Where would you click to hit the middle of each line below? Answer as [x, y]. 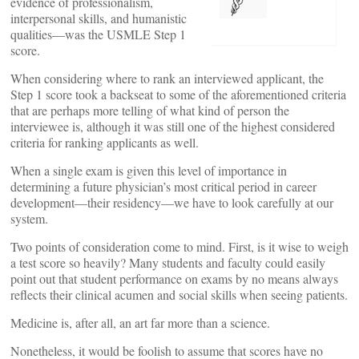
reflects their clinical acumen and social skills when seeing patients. [179, 294]
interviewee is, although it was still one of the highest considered [173, 126]
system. [29, 218]
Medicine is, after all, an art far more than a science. [140, 323]
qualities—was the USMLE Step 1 [98, 34]
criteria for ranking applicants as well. [105, 142]
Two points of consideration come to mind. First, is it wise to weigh [179, 246]
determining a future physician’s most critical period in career [163, 186]
